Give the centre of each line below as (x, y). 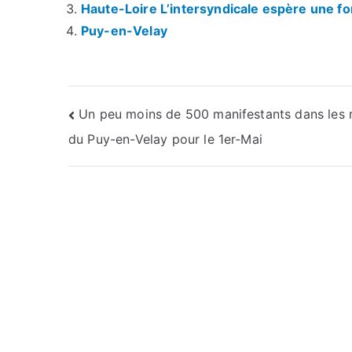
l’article (111, 182)
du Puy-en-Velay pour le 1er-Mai (165, 139)
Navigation (132, 118)
